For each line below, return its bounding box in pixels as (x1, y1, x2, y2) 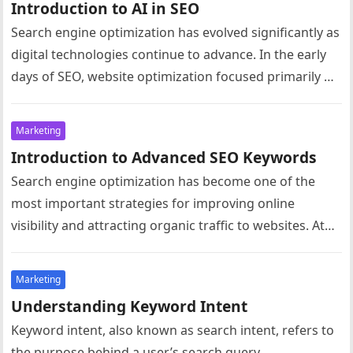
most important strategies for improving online (11, 195, 295, 212)
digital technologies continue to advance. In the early (11, 46, 327, 63)
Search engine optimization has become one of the (11, 173, 316, 190)
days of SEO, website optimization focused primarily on (11, 68, 340, 85)
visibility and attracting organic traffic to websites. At (11, 217, 325, 234)
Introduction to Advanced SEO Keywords (11, 147, 318, 168)
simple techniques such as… (11, 90, 179, 107)
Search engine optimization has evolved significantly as (11, 24, 340, 41)
